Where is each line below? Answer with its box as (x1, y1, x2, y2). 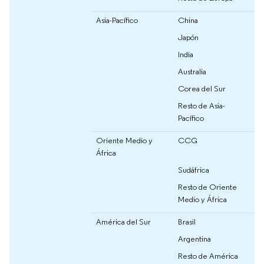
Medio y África (178, 193, 227, 204)
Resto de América (178, 250, 238, 261)
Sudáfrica (178, 164, 209, 175)
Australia (178, 65, 206, 77)
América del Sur (96, 216, 151, 227)
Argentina (178, 233, 211, 244)
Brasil (178, 216, 196, 227)
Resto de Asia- (178, 100, 225, 111)
